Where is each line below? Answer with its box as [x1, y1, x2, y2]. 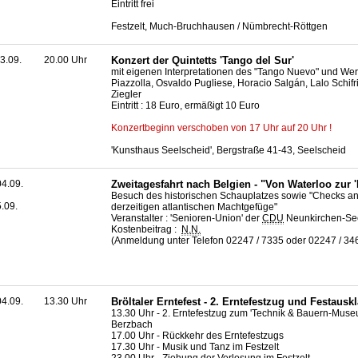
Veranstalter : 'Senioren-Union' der [111, 212, 262, 224]
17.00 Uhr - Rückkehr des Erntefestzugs [111, 329, 284, 341]
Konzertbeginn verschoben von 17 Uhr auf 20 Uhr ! [111, 121, 332, 133]
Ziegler [111, 88, 141, 100]
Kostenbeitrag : [111, 223, 181, 235]
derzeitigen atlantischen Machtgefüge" [111, 201, 277, 213]
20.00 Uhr [44, 54, 87, 66]
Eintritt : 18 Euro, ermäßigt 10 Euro [111, 99, 260, 111]
